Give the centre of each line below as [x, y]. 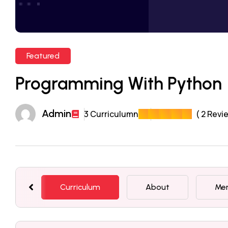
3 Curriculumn [111, 114]
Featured [43, 56]
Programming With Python [119, 84]
